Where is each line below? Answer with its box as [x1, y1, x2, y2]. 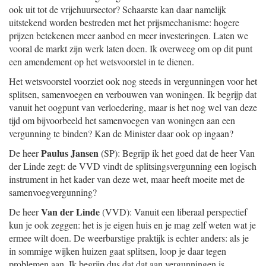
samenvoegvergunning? [9, 186, 97, 198]
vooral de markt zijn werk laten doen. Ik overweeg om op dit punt [9, 42, 252, 55]
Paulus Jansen [41, 146, 99, 160]
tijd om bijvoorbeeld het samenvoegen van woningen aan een [9, 114, 235, 126]
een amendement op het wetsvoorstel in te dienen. [9, 55, 194, 68]
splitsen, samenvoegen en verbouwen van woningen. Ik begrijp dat [9, 88, 256, 100]
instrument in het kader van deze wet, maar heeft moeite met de [9, 173, 245, 185]
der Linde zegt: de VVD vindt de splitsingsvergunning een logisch [9, 160, 256, 172]
